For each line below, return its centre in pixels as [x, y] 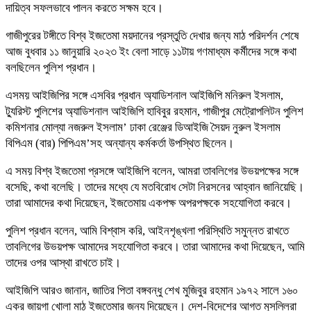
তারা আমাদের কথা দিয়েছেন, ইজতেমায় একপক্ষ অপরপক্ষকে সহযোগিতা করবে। [149, 203]
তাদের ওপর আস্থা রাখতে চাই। [63, 262]
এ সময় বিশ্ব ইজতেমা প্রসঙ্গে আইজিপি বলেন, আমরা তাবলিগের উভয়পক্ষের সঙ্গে [152, 171]
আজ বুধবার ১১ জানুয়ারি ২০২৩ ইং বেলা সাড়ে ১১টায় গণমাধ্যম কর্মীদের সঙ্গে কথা [151, 51]
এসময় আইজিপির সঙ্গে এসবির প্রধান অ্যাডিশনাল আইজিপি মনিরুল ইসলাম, [144, 95]
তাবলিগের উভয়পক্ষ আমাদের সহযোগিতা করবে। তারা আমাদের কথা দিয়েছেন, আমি [155, 246]
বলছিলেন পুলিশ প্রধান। [51, 67]
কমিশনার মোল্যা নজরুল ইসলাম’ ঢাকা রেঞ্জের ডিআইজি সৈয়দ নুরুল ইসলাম [143, 127]
